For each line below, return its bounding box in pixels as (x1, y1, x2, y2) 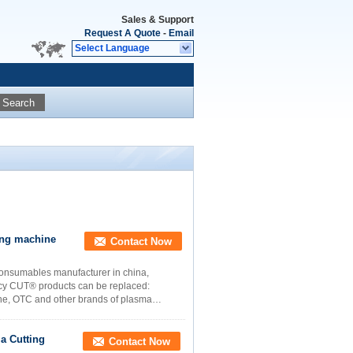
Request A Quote (84, 28, 161, 39)
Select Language (75, 43, 150, 54)
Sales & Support (121, 14, 194, 25)
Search (2, 96, 35, 109)
